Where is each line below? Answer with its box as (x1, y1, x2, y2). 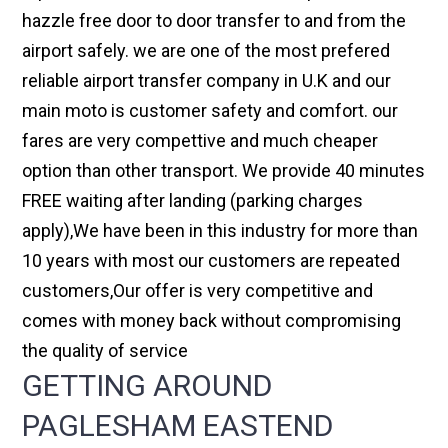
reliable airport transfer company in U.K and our (22, 70, 392, 92)
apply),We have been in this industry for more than (22, 220, 419, 242)
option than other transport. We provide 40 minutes (22, 160, 426, 182)
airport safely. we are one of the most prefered (22, 40, 391, 62)
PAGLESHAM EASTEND (22, 408, 334, 444)
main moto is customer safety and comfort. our (22, 100, 399, 122)
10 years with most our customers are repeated (22, 250, 401, 272)
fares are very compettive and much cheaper (22, 130, 379, 152)
